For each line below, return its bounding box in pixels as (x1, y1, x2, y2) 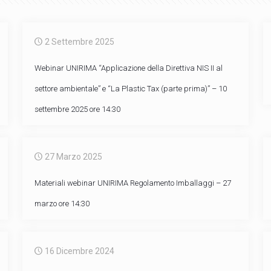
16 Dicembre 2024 (44, 246, 114, 256)
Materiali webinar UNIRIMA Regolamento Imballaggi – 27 (34, 178, 231, 188)
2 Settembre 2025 (44, 37, 114, 47)
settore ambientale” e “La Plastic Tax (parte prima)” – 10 (34, 84, 227, 93)
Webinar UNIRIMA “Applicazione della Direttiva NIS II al (34, 64, 223, 73)
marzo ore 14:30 (34, 199, 90, 208)
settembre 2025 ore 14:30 (34, 105, 120, 114)
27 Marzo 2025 (44, 152, 102, 162)
